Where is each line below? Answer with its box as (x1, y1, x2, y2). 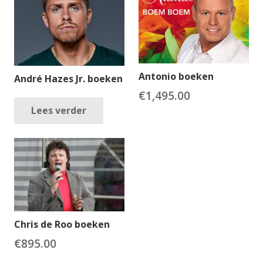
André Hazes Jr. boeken (14, 72, 123, 86)
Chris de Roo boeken (14, 218, 110, 231)
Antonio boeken (139, 69, 214, 83)
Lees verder (31, 104, 86, 117)
